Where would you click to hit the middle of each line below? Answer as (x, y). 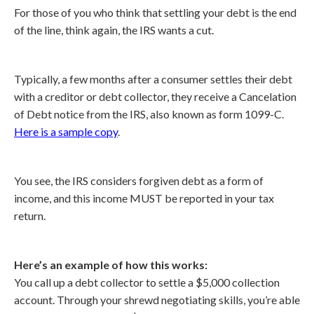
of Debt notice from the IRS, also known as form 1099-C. (149, 114)
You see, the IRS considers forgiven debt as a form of (139, 180)
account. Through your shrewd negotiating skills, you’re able (157, 300)
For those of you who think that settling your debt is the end (155, 12)
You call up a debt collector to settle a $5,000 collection (147, 282)
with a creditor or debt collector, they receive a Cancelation (155, 96)
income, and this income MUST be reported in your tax (144, 198)
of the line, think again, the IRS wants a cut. (114, 30)
